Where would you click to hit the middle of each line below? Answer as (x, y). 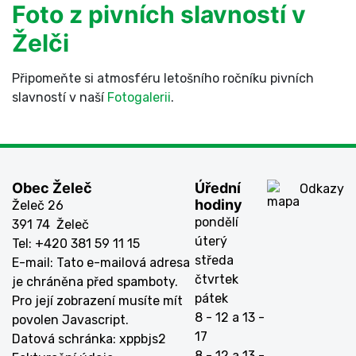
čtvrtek (217, 279)
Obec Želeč (52, 188)
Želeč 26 (38, 205)
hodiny (219, 205)
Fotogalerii (139, 97)
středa (214, 260)
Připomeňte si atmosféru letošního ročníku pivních (163, 78)
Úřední (218, 188)
